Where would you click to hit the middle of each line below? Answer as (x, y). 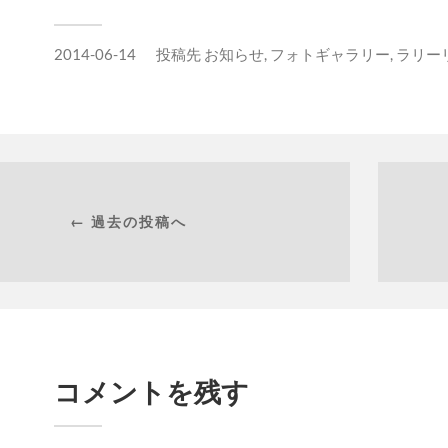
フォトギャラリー (330, 54)
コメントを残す (151, 391)
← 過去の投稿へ (128, 221)
